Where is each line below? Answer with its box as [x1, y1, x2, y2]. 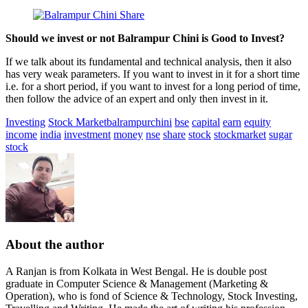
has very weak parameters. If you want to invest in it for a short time [5, 67, 300, 80]
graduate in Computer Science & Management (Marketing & [5, 278, 268, 290]
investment [64, 128, 111, 140]
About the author [5, 237, 104, 252]
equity [244, 115, 271, 128]
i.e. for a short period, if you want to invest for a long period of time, [5, 80, 300, 92]
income [5, 128, 37, 140]
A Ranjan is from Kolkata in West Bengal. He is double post [5, 265, 267, 278]
